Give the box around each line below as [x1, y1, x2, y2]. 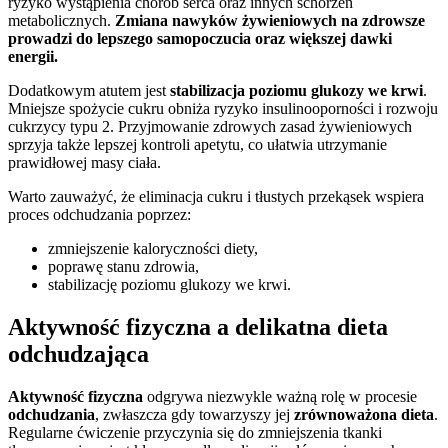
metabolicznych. [8, 12, 115, 30]
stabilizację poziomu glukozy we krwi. [48, 276, 291, 294]
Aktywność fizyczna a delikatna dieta [8, 314, 388, 341]
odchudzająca [8, 341, 149, 368]
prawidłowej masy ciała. [8, 154, 161, 172]
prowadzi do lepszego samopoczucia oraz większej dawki [8, 30, 392, 48]
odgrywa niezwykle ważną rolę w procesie [143, 387, 417, 405]
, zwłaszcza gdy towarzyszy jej [95, 405, 294, 423]
